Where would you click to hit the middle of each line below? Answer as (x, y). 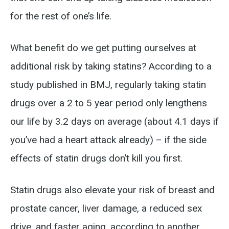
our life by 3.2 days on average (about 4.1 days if (114, 121)
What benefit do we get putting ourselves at (103, 48)
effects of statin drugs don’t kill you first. (96, 158)
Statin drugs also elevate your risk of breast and (112, 190)
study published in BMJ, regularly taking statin (108, 85)
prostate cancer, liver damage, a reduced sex (106, 208)
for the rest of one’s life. (61, 16)
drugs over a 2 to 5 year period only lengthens (109, 103)
